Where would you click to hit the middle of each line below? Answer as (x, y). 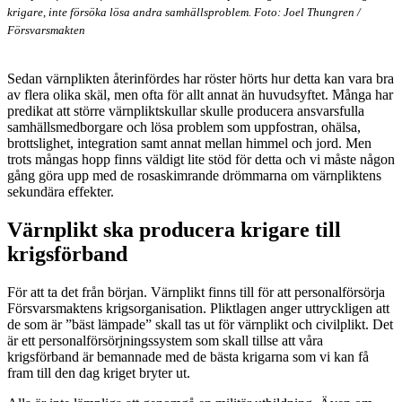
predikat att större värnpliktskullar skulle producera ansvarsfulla (186, 110)
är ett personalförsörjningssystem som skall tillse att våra (165, 340)
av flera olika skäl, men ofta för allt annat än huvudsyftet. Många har (200, 94)
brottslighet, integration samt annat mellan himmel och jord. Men (189, 143)
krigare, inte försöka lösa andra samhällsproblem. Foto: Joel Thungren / (184, 12)
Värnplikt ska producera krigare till (174, 229)
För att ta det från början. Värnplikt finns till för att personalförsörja (196, 292)
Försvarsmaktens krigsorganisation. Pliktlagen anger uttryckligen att (198, 308)
